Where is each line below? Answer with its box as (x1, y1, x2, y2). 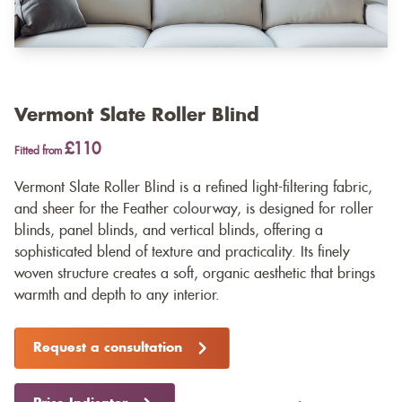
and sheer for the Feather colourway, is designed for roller (14, 202, 373, 217)
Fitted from (14, 145, 65, 157)
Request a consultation (33, 342, 182, 355)
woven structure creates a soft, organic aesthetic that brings (14, 267, 375, 282)
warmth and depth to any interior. (14, 288, 220, 303)
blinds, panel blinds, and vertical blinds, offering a (14, 223, 323, 239)
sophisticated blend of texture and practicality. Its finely (14, 245, 350, 260)
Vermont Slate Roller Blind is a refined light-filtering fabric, (14, 180, 372, 196)
